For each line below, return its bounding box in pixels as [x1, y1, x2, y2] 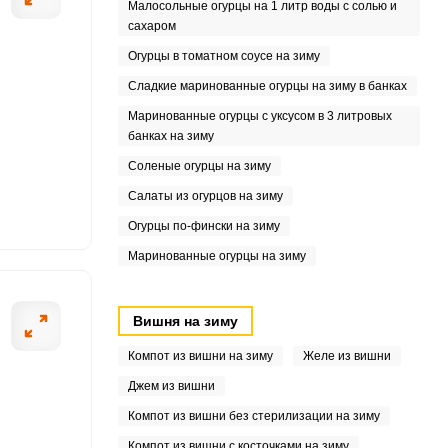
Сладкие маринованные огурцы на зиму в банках [127, 79, 407, 93]
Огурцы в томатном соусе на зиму [127, 49, 320, 63]
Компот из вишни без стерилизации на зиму [127, 409, 380, 423]
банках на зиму [127, 129, 214, 143]
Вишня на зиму [132, 313, 238, 329]
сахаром [127, 19, 176, 33]
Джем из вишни [127, 379, 215, 393]
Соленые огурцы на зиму [127, 159, 271, 173]
